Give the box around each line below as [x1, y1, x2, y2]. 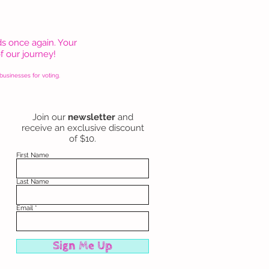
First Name [16, 151, 49, 159]
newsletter [67, 112, 118, 122]
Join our [32, 112, 68, 122]
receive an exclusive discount [21, 122, 144, 133]
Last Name [16, 178, 49, 186]
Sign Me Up [53, 239, 112, 253]
